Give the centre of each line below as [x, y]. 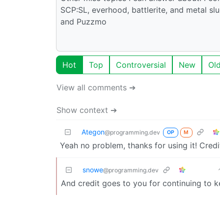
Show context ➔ [87, 110]
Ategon [93, 132]
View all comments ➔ [96, 87]
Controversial [141, 65]
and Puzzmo [83, 21]
